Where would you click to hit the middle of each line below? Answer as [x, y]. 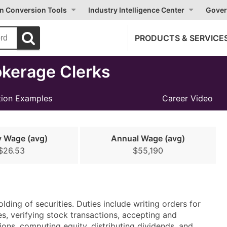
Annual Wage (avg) [148, 138]
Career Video [187, 98]
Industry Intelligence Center [136, 10]
